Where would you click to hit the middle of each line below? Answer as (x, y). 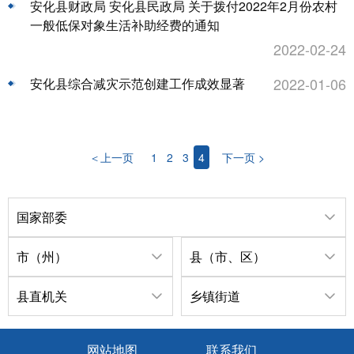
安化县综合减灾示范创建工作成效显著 (137, 84)
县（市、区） (228, 257)
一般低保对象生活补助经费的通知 (125, 25)
